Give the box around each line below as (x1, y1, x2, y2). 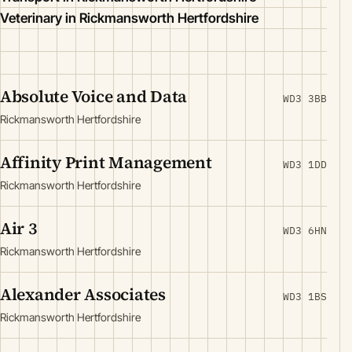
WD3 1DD (283, 158, 327, 171)
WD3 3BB (283, 92, 327, 105)
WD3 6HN (283, 224, 327, 237)
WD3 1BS (283, 290, 327, 303)
